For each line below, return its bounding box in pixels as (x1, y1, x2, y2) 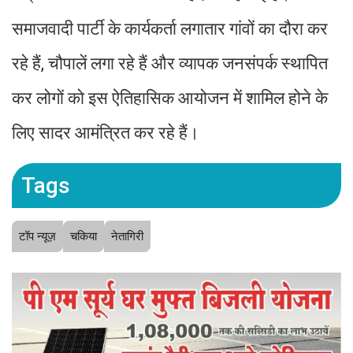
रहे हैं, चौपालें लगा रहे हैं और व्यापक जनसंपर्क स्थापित (12, 54, 328, 74)
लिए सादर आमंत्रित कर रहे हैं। (12, 123, 199, 143)
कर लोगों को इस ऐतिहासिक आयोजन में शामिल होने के (12, 88, 328, 109)
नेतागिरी (111, 229, 143, 244)
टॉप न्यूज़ (19, 229, 56, 244)
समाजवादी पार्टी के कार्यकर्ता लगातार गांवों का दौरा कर (12, 19, 328, 39)
